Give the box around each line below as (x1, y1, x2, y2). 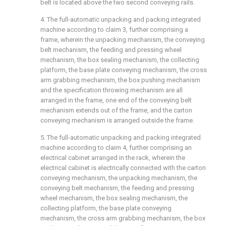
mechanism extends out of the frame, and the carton (40, 106, 192, 115)
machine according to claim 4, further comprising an (40, 144, 192, 152)
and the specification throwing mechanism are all (40, 86, 183, 94)
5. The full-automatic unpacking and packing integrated (40, 134, 201, 142)
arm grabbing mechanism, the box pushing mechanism (40, 76, 200, 84)
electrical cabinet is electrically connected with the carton (40, 164, 206, 172)
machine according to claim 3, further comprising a (40, 26, 188, 34)
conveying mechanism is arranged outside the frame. (40, 117, 194, 125)
